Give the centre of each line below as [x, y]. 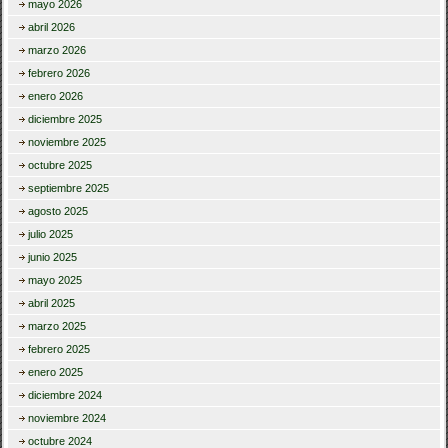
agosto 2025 [58, 211]
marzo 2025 [57, 326]
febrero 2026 [59, 73]
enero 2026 [56, 96]
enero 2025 [56, 372]
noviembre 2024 [67, 418]
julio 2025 [51, 234]
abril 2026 [52, 27]
